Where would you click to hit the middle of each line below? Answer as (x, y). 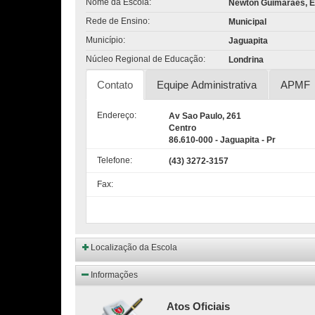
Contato (115, 85)
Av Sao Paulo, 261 (206, 116)
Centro (183, 128)
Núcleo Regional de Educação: (146, 59)
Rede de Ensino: (118, 21)
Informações (114, 275)
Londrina (246, 60)
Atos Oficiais (198, 306)
